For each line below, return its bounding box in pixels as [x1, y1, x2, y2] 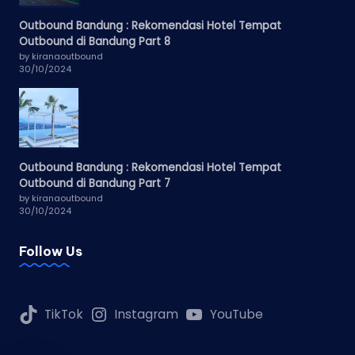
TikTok [44, 306, 83, 323]
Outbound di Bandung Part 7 [19, 175, 170, 191]
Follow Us [19, 242, 82, 259]
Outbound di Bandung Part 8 [19, 33, 170, 49]
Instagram [114, 306, 179, 323]
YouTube [209, 306, 263, 323]
